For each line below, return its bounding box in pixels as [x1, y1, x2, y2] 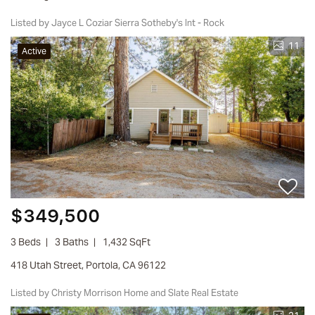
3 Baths [55, 235, 89, 248]
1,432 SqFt [103, 235, 150, 248]
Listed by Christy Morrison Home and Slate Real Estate [15, 286, 240, 299]
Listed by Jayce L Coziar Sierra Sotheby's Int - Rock [15, 16, 226, 29]
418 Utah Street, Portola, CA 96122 [16, 258, 166, 271]
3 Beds [16, 235, 41, 248]
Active [22, 45, 46, 56]
